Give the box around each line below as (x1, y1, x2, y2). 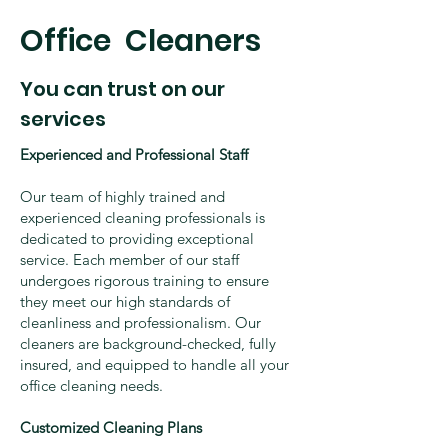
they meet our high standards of (20, 292, 230, 312)
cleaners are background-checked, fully (20, 334, 276, 354)
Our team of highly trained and (20, 187, 225, 207)
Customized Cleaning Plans (20, 418, 202, 438)
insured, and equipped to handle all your (20, 355, 289, 375)
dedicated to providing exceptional (20, 229, 254, 249)
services (20, 105, 106, 134)
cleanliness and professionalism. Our (20, 313, 261, 333)
